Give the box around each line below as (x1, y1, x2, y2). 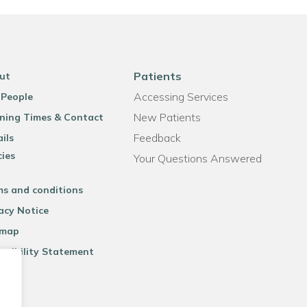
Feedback (133, 131, 181, 145)
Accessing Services (133, 90, 228, 103)
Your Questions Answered (133, 151, 262, 165)
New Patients (133, 110, 201, 124)
